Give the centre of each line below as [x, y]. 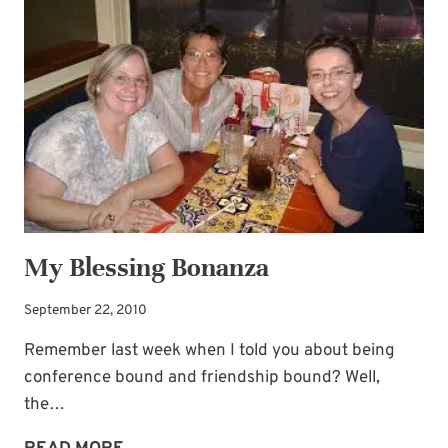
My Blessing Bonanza [146, 268]
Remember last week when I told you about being [209, 350]
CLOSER [156, 19]
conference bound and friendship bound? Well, [202, 377]
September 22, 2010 [85, 310]
